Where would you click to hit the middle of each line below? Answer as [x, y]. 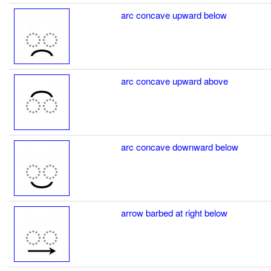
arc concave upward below [174, 15]
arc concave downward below [180, 146]
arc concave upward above [175, 80]
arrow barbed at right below [174, 212]
